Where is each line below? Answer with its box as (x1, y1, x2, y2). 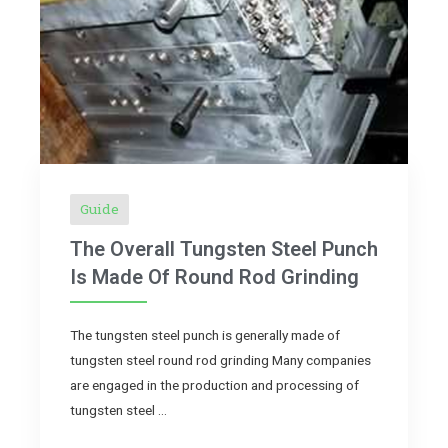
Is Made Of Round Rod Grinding (70, 264, 359, 289)
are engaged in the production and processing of (70, 376, 359, 393)
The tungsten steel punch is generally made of (70, 326, 340, 343)
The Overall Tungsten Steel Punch (70, 236, 378, 261)
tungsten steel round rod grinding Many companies (70, 351, 371, 368)
